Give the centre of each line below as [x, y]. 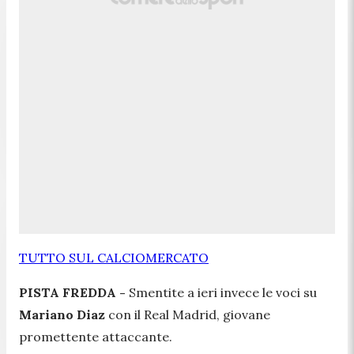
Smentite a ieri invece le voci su [223, 292]
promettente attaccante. [96, 336]
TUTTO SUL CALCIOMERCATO [114, 257]
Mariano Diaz [62, 314]
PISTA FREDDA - [74, 292]
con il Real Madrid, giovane [188, 314]
